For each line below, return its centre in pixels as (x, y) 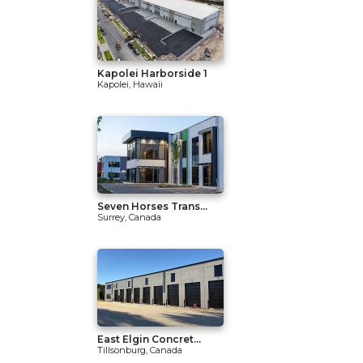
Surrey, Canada (129, 217)
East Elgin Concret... (149, 339)
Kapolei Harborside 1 (152, 73)
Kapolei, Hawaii (130, 84)
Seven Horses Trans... (152, 206)
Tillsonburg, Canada (140, 350)
